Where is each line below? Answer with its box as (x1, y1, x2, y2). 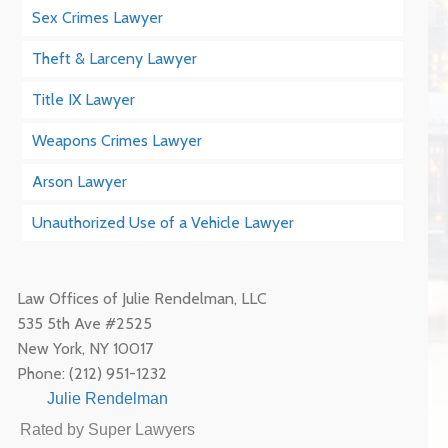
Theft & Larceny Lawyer (32, 49, 198, 68)
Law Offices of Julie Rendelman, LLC (17, 289, 268, 308)
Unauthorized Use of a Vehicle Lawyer (32, 213, 295, 232)
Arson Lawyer (32, 172, 128, 191)
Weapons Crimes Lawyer (32, 131, 203, 150)
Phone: (17, 364, 70, 383)
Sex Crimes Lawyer (32, 8, 164, 27)
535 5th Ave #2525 (17, 314, 153, 333)
